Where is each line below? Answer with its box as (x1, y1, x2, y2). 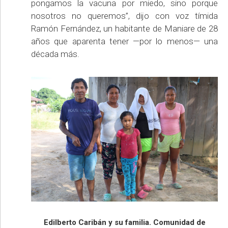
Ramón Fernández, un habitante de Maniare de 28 (31, 23, 218, 34)
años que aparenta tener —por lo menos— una (31, 36, 218, 47)
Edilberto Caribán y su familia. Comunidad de (43, 217, 206, 227)
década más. (31, 49, 79, 60)
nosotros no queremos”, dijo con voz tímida (31, 11, 218, 21)
